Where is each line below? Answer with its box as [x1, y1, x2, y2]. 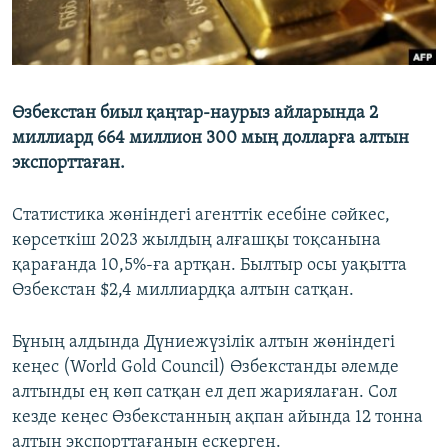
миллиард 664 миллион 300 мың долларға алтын [12, 129, 409, 149]
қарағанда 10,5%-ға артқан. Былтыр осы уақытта [12, 256, 407, 276]
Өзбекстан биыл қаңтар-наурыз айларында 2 [12, 104, 378, 124]
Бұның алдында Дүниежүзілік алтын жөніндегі [12, 333, 395, 353]
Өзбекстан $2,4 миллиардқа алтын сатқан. [12, 281, 354, 301]
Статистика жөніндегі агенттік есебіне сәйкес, [12, 206, 390, 226]
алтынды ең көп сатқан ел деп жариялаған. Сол [12, 383, 397, 403]
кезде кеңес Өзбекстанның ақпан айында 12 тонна [12, 408, 423, 428]
